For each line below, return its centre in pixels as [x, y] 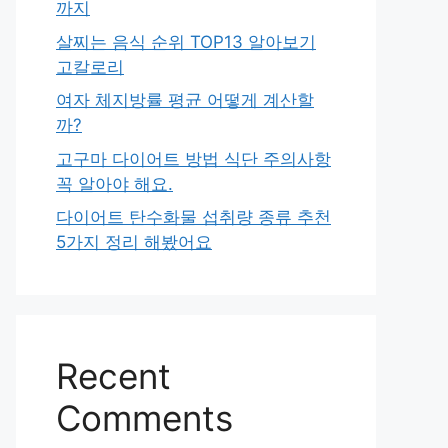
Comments [144, 418]
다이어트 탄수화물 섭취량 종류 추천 [193, 217]
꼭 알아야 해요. [114, 183]
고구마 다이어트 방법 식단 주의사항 [193, 158]
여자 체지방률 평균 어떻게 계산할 [185, 100]
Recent [113, 376]
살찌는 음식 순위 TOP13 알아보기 [186, 41]
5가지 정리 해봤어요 [134, 242]
